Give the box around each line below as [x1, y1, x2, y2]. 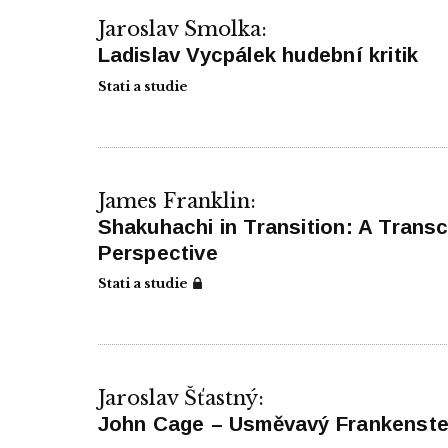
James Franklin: [97, 188, 256, 213]
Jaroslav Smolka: [97, 17, 267, 41]
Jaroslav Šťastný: [97, 386, 264, 410]
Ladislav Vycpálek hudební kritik [97, 43, 419, 66]
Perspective [97, 240, 218, 264]
